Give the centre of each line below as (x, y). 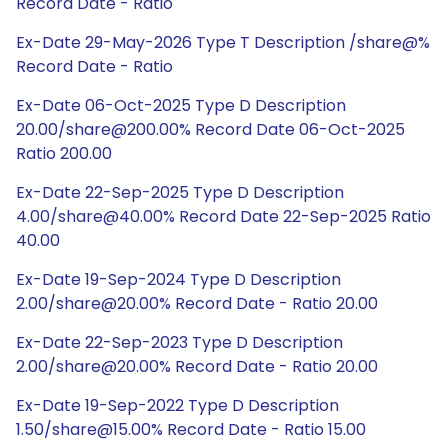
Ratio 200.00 (64, 153)
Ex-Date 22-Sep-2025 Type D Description (180, 192)
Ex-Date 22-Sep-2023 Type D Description (179, 342)
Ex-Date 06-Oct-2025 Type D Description (181, 105)
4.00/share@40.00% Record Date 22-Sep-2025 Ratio (223, 216)
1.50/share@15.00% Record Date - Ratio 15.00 (191, 429)
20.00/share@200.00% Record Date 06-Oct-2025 (210, 129)
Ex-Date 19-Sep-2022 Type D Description (177, 405)
